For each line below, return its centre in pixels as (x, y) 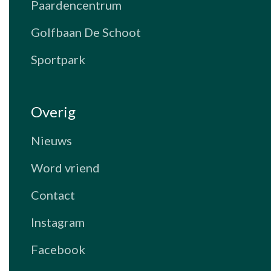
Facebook (58, 249)
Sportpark (58, 59)
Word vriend (66, 167)
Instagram (58, 222)
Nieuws (52, 140)
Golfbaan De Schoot (86, 32)
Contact (53, 194)
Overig (54, 111)
